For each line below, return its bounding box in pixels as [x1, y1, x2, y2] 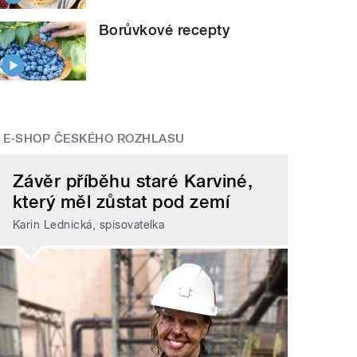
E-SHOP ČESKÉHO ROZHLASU [2, 131, 185, 147]
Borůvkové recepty [99, 21, 230, 38]
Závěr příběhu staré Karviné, [13, 171, 253, 192]
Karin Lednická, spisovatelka [13, 218, 165, 231]
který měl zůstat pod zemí [13, 191, 230, 213]
